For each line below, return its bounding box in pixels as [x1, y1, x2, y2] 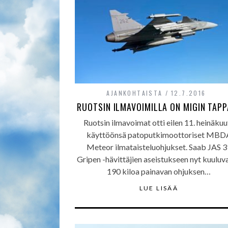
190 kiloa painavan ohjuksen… [107, 166, 211, 176]
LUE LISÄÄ [139, 184, 179, 192]
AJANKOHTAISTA [106, 89, 163, 97]
